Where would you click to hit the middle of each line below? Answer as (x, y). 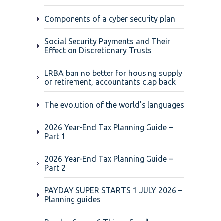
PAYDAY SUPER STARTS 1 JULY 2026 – (113, 191)
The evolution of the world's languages (114, 105)
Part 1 (55, 136)
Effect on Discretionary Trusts (98, 51)
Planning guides (73, 200)
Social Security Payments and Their (107, 42)
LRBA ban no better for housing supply (113, 73)
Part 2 (55, 168)
